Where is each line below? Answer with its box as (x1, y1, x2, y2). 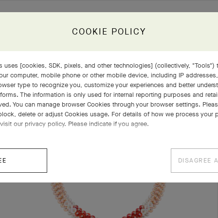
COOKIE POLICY (72, 26, 146, 37)
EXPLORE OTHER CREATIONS (94, 76, 192, 85)
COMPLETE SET (26, 76, 80, 85)
